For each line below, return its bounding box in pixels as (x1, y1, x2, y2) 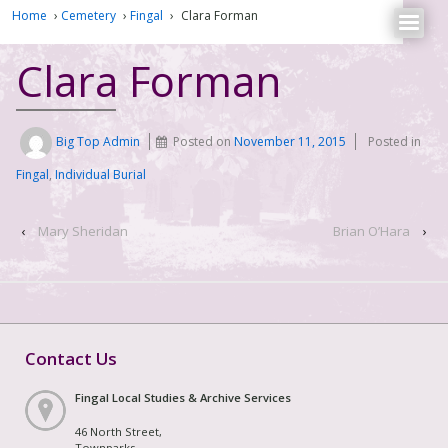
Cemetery (61, 6, 116, 24)
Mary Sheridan (38, 222, 128, 241)
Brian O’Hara (333, 222, 410, 241)
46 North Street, (75, 423, 162, 439)
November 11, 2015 (234, 133, 347, 151)
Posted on (173, 133, 235, 151)
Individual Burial (55, 166, 146, 184)
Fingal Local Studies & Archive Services (75, 389, 291, 405)
